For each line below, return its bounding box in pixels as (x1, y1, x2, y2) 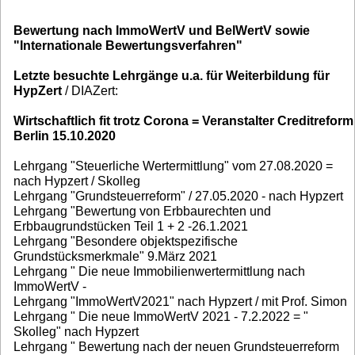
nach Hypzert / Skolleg (13, 174, 140, 189)
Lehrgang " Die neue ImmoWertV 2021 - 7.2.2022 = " (13, 310, 308, 324)
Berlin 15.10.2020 (13, 129, 116, 143)
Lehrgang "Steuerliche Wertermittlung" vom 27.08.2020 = (13, 159, 333, 174)
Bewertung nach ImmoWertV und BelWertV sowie (13, 24, 310, 38)
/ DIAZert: (62, 84, 118, 98)
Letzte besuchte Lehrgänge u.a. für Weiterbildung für (13, 69, 330, 83)
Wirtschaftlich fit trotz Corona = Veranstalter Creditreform (13, 114, 353, 128)
